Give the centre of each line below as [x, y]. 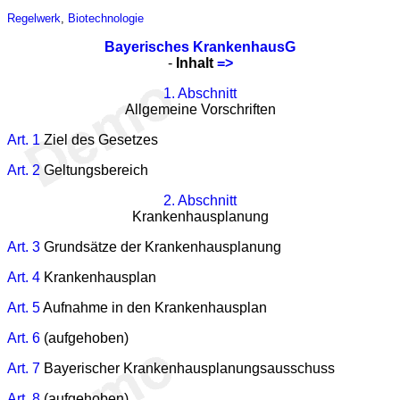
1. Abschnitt [200, 93]
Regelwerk [34, 18]
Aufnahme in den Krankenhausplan [154, 307]
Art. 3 [24, 246]
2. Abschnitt [200, 200]
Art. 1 [24, 139]
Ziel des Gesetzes [99, 139]
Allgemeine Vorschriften [200, 109]
